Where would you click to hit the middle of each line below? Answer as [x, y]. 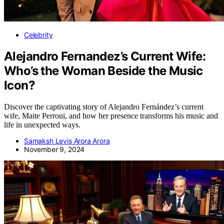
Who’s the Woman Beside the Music [103, 70]
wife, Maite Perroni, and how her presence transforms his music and [111, 115]
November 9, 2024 [54, 149]
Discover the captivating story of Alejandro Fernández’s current [104, 106]
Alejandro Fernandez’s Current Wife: [105, 56]
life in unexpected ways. [42, 124]
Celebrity [38, 34]
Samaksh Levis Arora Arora [67, 140]
